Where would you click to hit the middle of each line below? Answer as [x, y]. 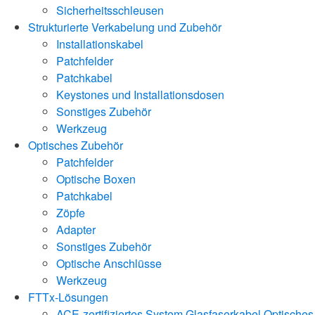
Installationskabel [100, 44]
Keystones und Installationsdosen [140, 94]
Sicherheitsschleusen [110, 10]
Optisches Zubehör [76, 145]
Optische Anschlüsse [109, 263]
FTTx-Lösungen [68, 297]
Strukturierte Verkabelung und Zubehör [125, 27]
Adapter [76, 229]
